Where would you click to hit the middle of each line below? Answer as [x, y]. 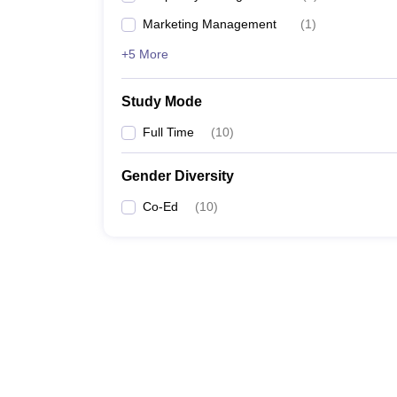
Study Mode [162, 101]
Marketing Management [210, 24]
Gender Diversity [178, 176]
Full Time [168, 132]
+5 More [145, 54]
